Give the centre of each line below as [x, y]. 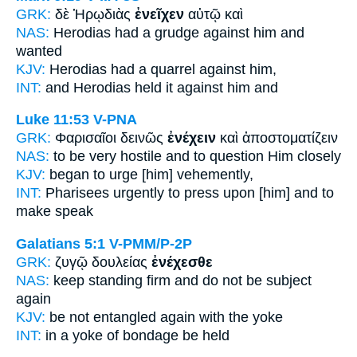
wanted [39, 51]
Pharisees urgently [105, 193]
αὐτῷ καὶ [214, 14]
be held [206, 335]
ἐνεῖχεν [159, 14]
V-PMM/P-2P [151, 243]
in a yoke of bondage [112, 335]
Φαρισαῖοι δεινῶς [111, 138]
